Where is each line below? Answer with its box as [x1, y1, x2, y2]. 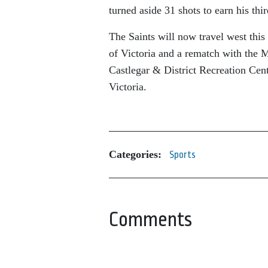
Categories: [109, 148, 162, 161]
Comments [109, 208, 192, 231]
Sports [169, 148, 196, 160]
